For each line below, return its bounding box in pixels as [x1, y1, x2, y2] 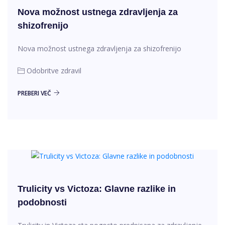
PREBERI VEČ [18, 88, 51, 97]
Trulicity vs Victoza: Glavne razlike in [18, 183, 176, 194]
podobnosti [18, 197, 67, 207]
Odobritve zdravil [27, 65, 81, 75]
